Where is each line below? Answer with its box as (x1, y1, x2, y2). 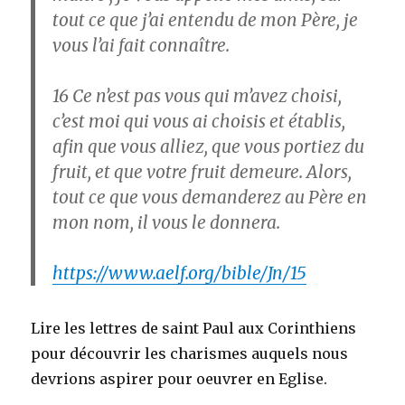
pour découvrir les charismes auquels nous (31, 344, 349, 363)
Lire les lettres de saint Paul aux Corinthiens (31, 318, 357, 337)
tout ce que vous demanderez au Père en (52, 185, 368, 208)
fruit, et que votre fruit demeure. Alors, (52, 160, 353, 183)
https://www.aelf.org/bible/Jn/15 (52, 261, 307, 284)
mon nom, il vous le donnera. (52, 211, 281, 233)
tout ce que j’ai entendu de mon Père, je (52, 8, 359, 31)
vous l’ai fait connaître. (52, 33, 231, 56)
